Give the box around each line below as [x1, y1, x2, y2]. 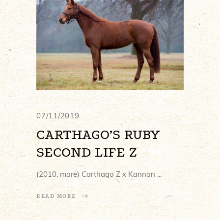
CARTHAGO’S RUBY [36, 126, 160, 142]
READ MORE [36, 193, 77, 200]
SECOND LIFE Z [36, 143, 137, 160]
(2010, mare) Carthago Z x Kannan [36, 169, 157, 179]
